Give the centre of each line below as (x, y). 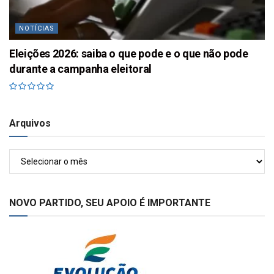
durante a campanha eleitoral (80, 68)
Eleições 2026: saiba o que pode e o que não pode (129, 53)
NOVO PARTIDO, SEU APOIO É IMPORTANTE (110, 202)
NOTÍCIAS (37, 28)
